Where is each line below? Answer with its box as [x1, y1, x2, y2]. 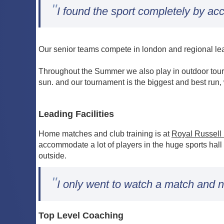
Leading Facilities [38, 108, 114, 119]
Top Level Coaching [38, 210, 123, 221]
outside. [38, 151, 66, 160]
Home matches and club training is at [38, 129, 171, 138]
